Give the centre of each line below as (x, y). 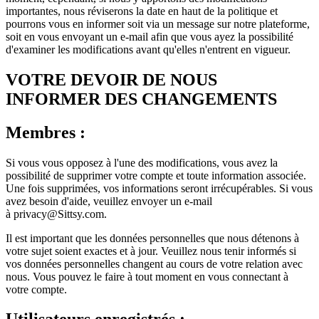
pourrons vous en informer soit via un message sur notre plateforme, (158, 23)
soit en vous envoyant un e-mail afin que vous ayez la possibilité (150, 36)
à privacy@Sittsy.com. (56, 214)
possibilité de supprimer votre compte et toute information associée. (156, 175)
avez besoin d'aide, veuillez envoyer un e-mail (109, 201)
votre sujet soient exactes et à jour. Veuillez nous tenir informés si (151, 251)
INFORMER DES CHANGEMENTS (141, 99)
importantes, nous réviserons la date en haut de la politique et (142, 11)
